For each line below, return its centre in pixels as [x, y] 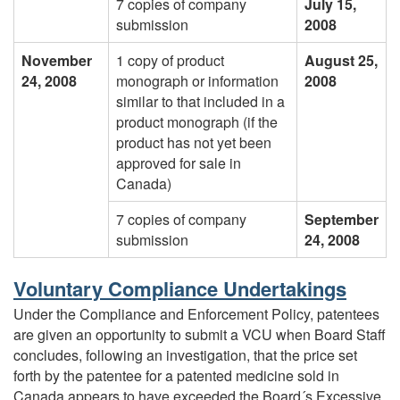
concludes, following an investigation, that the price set [185, 355]
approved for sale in [179, 162]
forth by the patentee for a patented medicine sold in [176, 376]
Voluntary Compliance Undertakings [180, 288]
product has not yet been [194, 142]
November [57, 60]
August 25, [341, 60]
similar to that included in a [200, 101]
